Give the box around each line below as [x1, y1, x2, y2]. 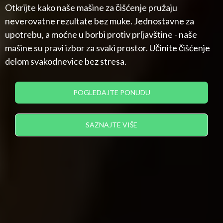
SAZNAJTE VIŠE [86, 120, 137, 129]
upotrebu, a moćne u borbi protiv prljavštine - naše [5, 28, 197, 40]
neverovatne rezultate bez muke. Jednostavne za [5, 15, 194, 26]
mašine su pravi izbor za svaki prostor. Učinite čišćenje [5, 42, 210, 53]
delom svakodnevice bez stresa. [5, 55, 126, 67]
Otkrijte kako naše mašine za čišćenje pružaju [5, 1, 177, 13]
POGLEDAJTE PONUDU [73, 88, 150, 97]
